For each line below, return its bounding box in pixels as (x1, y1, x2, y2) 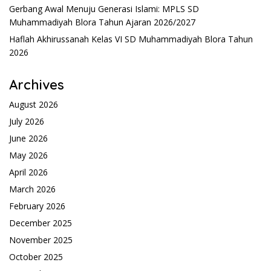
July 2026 (9, 115, 44, 127)
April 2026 (9, 166, 48, 178)
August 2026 (9, 98, 58, 110)
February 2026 (9, 200, 65, 212)
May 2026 (9, 149, 48, 161)
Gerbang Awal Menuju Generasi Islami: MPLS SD (9, 2, 199, 15)
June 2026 (9, 132, 48, 144)
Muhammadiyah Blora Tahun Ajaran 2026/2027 (9, 16, 195, 28)
